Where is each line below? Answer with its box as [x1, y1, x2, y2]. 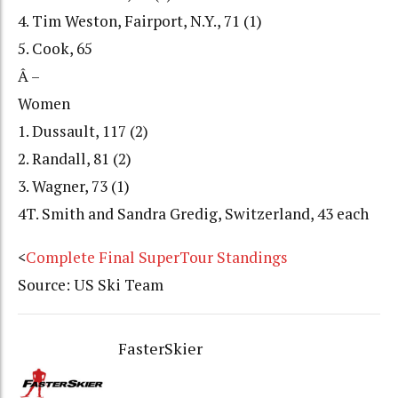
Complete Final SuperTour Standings [26, 246, 288, 267]
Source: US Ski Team [18, 274, 163, 295]
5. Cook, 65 [18, 38, 92, 60]
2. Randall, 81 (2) [18, 148, 131, 170]
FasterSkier [117, 338, 203, 360]
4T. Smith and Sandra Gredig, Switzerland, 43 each [18, 203, 369, 225]
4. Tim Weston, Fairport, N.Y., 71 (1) [18, 11, 262, 32]
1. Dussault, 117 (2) [18, 121, 148, 142]
